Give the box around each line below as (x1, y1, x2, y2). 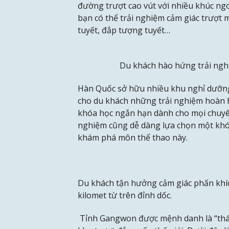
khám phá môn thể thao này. (78, 131, 188, 143)
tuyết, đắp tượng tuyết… (78, 25, 170, 36)
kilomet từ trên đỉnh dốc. (78, 190, 172, 201)
